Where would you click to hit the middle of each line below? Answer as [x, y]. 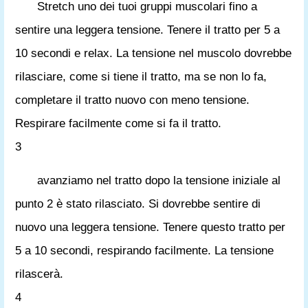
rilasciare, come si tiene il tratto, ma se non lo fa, [141, 77]
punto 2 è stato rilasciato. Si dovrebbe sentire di [138, 204]
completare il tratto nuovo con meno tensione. [132, 100]
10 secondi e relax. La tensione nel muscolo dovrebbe [153, 53]
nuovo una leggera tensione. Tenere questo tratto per [150, 227]
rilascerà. [39, 274]
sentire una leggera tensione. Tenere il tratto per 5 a [147, 30]
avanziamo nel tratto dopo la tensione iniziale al [159, 180]
